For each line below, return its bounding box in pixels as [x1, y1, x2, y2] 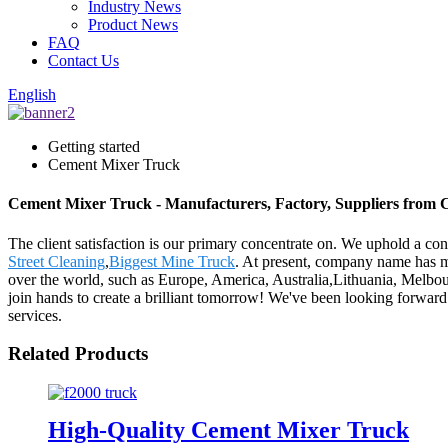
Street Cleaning [8, 252, 105, 270]
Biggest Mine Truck [109, 252, 235, 270]
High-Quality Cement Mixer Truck [48, 416, 409, 443]
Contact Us [48, 52, 119, 69]
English [8, 86, 56, 103]
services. [8, 306, 62, 324]
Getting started [48, 138, 140, 155]
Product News [88, 16, 178, 33]
